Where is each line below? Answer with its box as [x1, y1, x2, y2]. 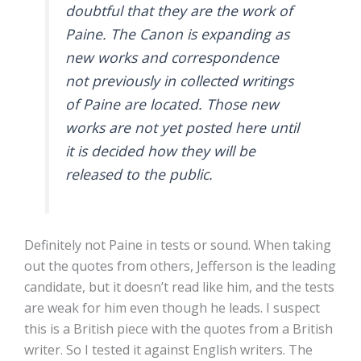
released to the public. [65, 164, 214, 185]
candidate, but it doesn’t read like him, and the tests [24, 277, 334, 296]
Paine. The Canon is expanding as [65, 24, 290, 44]
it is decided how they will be [65, 141, 256, 161]
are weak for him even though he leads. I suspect [24, 298, 320, 317]
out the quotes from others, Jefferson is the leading [24, 256, 336, 275]
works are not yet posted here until [65, 118, 300, 138]
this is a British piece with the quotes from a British [24, 319, 333, 338]
